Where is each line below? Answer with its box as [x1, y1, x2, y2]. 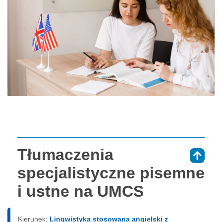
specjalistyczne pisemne [17, 164, 205, 182]
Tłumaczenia [17, 145, 113, 164]
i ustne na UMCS [17, 182, 144, 200]
